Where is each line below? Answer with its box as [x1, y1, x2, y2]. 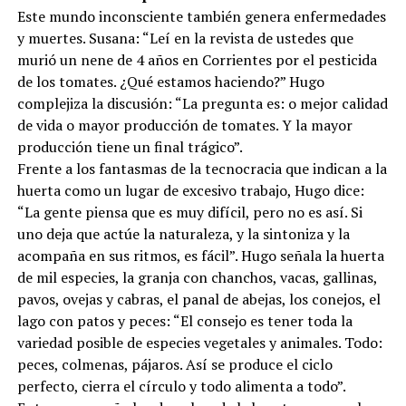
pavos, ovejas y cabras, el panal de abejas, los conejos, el [16, 299, 381, 319]
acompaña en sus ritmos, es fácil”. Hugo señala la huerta [16, 256, 384, 275]
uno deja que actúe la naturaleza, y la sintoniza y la [16, 234, 350, 254]
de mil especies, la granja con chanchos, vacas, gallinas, [16, 277, 377, 297]
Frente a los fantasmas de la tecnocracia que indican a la [16, 169, 387, 188]
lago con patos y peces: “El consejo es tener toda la [16, 321, 353, 341]
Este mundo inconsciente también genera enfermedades [16, 16, 386, 36]
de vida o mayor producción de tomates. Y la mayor [16, 125, 353, 145]
